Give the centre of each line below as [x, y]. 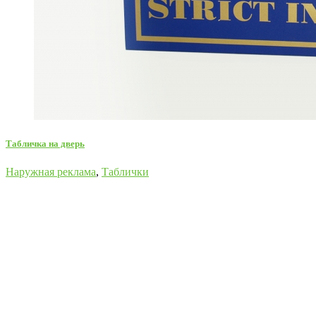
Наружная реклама [51, 171]
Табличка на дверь [45, 144]
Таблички [125, 171]
